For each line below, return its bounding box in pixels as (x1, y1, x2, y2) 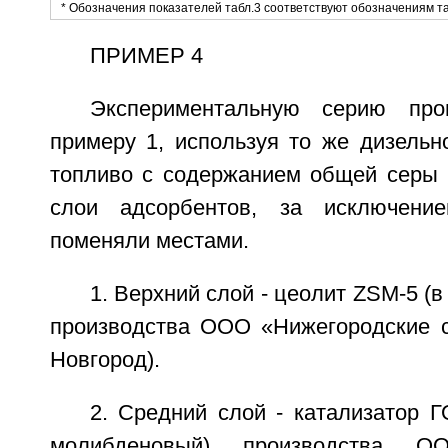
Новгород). (49, 348, 160, 373)
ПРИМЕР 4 (89, 44, 203, 69)
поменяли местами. (49, 229, 249, 254)
